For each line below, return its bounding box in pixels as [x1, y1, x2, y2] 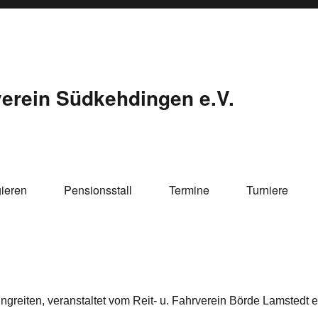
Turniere [246, 181, 288, 198]
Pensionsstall [64, 181, 132, 198]
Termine [169, 181, 209, 198]
